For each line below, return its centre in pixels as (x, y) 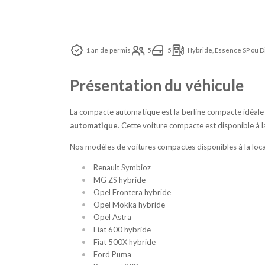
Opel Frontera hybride (132, 193)
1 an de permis (109, 50)
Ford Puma (112, 255)
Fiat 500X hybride (125, 242)
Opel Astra (112, 217)
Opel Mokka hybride (129, 205)
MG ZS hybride (119, 180)
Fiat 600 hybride (122, 230)
